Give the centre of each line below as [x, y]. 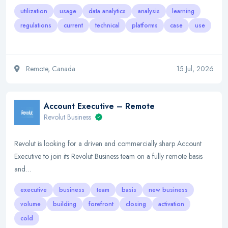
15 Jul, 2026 [195, 69]
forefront [101, 204]
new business [168, 190]
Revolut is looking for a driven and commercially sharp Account [108, 144]
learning [183, 11]
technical [107, 25]
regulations [36, 25]
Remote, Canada [50, 69]
